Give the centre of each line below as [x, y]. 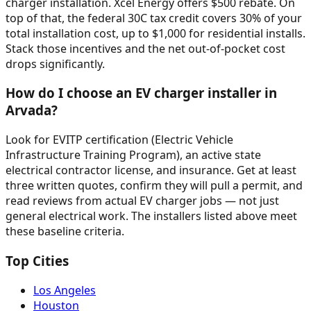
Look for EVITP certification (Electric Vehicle [119, 140]
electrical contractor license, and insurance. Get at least [151, 170]
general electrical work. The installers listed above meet [151, 216]
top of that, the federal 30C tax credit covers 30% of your [154, 18]
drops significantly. [55, 64]
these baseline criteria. [65, 232]
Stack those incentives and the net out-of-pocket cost [145, 48]
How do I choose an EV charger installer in [141, 93]
